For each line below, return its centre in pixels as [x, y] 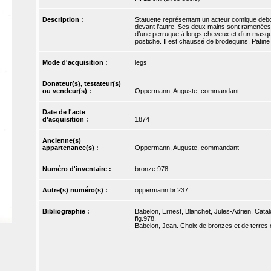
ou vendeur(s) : [68, 91]
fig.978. [145, 219]
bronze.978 [151, 169]
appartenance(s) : [72, 148]
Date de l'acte [64, 112]
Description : [64, 20]
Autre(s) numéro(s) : [76, 190]
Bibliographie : [67, 211]
